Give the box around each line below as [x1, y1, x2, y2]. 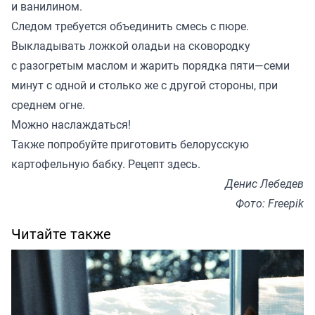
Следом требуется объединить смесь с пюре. [11, 18, 252, 34]
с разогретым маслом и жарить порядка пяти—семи [11, 57, 290, 73]
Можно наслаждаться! [11, 116, 131, 132]
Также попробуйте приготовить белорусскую [11, 136, 249, 152]
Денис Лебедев [225, 175, 304, 191]
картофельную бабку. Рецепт [11, 155, 167, 172]
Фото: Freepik [236, 195, 304, 211]
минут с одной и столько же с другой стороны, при [11, 77, 278, 93]
